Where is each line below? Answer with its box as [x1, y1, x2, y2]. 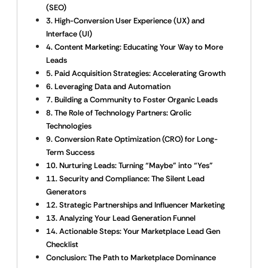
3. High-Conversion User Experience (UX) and [46, 16, 205, 26]
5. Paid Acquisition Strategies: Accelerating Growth [46, 68, 226, 78]
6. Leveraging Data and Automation [46, 81, 170, 92]
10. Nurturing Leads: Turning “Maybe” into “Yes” [46, 160, 213, 170]
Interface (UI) [46, 29, 92, 39]
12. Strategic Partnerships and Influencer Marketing [46, 200, 225, 210]
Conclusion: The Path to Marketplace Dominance [46, 252, 216, 263]
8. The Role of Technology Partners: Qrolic [46, 108, 191, 118]
